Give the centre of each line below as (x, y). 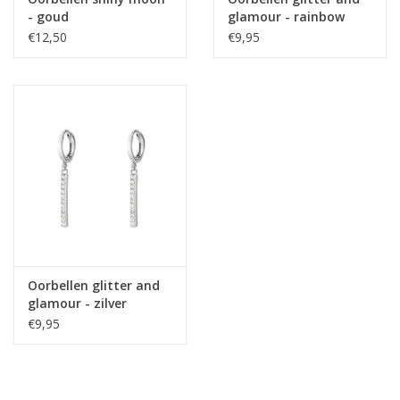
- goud (48, 16)
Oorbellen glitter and (94, 286)
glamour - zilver (77, 304)
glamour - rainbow (286, 16)
